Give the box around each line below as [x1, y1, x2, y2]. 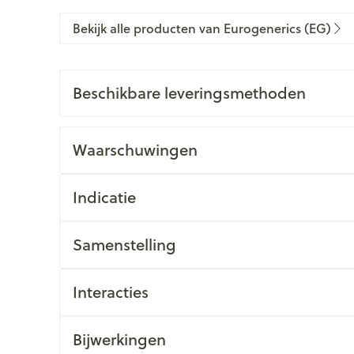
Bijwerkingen [72, 328, 166, 351]
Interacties [72, 281, 149, 303]
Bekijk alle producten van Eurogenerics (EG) [72, 19, 331, 37]
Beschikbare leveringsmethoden [72, 81, 306, 104]
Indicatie [72, 186, 136, 209]
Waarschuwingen [72, 138, 198, 161]
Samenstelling [72, 233, 176, 256]
